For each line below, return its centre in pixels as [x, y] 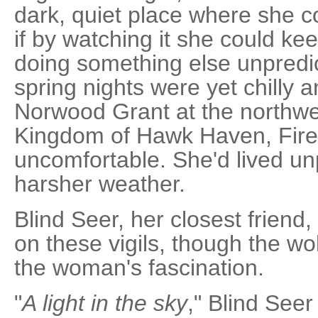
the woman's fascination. [139, 268]
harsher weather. [100, 184]
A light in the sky [105, 303]
